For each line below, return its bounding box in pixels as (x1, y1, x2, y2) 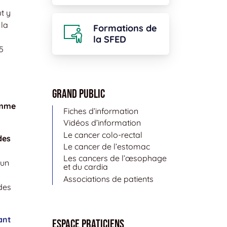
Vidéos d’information (63, 118, 141, 128)
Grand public (52, 86, 105, 101)
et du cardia (63, 162, 108, 172)
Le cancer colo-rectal (63, 129, 142, 140)
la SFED (93, 33, 126, 45)
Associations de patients (63, 173, 154, 184)
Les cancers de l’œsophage (63, 153, 167, 164)
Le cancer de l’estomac (63, 141, 150, 152)
